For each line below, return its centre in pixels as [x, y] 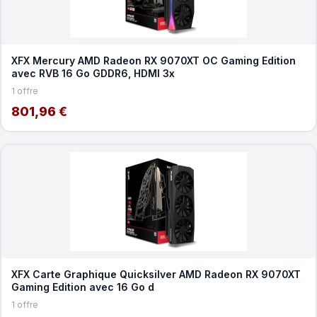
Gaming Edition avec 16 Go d [82, 287]
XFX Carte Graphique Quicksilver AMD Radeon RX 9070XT [156, 274]
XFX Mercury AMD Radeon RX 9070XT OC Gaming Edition [153, 60]
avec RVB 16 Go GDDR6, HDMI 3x [93, 73]
